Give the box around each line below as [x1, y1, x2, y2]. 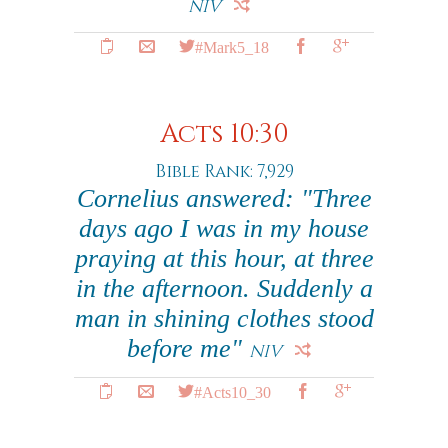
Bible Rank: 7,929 [154, 160, 294, 183]
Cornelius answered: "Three [76, 184, 372, 213]
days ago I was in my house [79, 214, 369, 243]
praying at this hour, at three [74, 244, 374, 273]
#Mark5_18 [195, 38, 269, 54]
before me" [127, 334, 249, 363]
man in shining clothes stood [74, 304, 374, 333]
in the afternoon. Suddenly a [75, 274, 373, 303]
